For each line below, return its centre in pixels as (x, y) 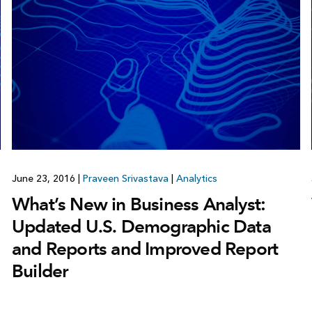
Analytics (196, 178)
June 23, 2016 (45, 178)
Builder (40, 271)
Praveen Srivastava (125, 178)
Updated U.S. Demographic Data (141, 226)
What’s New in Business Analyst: (139, 204)
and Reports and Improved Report (145, 248)
